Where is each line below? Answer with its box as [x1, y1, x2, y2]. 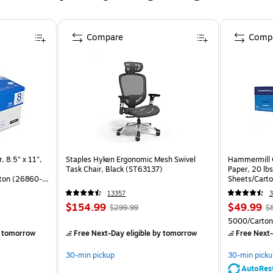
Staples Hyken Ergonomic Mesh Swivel [66, 154, 196, 165]
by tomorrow [151, 227, 197, 239]
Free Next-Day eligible [74, 227, 151, 239]
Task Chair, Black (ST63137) [66, 163, 163, 175]
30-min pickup [66, 249, 115, 261]
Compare [87, 30, 124, 44]
